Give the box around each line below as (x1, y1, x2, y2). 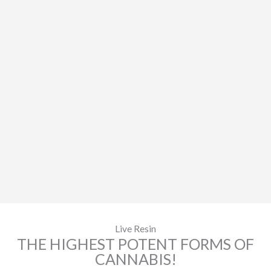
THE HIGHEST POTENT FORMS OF (17, 235, 254, 253)
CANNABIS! (94, 250, 177, 269)
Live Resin (115, 223, 156, 235)
